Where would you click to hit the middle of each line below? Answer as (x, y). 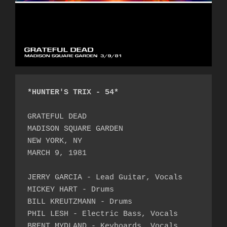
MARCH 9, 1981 (57, 153)
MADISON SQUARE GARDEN (75, 129)
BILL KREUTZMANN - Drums (80, 202)
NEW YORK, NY (55, 141)
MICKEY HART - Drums (71, 190)
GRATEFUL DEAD (57, 117)
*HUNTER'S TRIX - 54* (73, 92)
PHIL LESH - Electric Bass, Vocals (103, 214)
